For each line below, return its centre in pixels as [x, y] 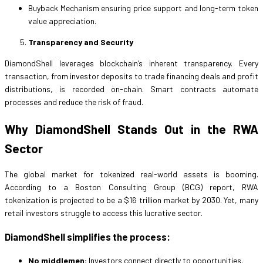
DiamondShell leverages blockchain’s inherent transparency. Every [131, 63]
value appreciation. [62, 21]
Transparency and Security [81, 42]
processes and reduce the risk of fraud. [74, 102]
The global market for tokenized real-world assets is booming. [131, 174]
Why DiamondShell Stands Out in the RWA [131, 129]
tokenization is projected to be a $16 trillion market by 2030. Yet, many [131, 200]
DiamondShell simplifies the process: [87, 237]
